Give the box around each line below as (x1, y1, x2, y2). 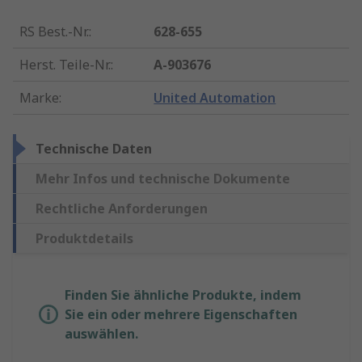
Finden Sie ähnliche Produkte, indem (65, 286, 301, 305)
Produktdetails (36, 229, 133, 248)
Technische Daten (36, 140, 152, 158)
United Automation (154, 89, 276, 107)
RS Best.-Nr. (19, 23, 89, 41)
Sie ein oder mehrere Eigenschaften (65, 305, 297, 324)
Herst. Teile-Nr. (19, 56, 111, 74)
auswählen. (65, 325, 138, 343)
